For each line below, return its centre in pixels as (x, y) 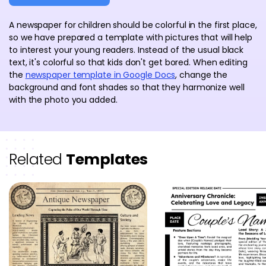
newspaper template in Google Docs (100, 75)
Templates (107, 159)
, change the (202, 75)
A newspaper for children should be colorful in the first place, (133, 25)
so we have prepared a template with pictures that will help (131, 37)
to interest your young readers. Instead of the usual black (126, 50)
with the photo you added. (63, 100)
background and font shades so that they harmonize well (127, 87)
